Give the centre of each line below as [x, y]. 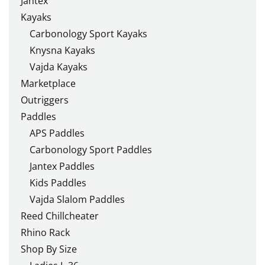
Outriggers [45, 100]
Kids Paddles [58, 182]
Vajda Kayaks [59, 67]
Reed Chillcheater [60, 216]
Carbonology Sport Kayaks [88, 33]
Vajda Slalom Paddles [77, 199]
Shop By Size [49, 249]
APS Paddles [57, 133]
